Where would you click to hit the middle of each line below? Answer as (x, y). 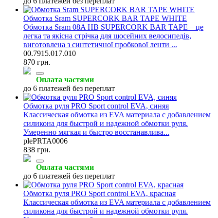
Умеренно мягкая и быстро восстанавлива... (96, 132)
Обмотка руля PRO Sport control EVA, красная (100, 193)
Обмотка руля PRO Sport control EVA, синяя (96, 106)
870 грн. (37, 62)
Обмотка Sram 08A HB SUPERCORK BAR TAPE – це (113, 27)
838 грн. (37, 149)
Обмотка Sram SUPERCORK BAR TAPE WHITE (105, 18)
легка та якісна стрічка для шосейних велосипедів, (107, 36)
